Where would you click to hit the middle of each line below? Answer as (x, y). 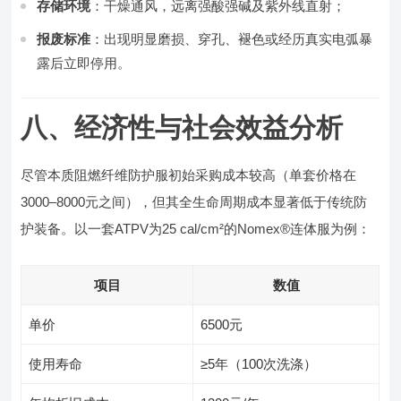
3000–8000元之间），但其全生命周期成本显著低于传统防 (194, 202)
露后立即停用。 (84, 63)
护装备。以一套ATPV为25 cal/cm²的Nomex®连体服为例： (196, 229)
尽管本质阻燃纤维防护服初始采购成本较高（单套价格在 (189, 175)
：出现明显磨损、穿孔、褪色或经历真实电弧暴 (232, 39)
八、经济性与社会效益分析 (182, 128)
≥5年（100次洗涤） (259, 364)
